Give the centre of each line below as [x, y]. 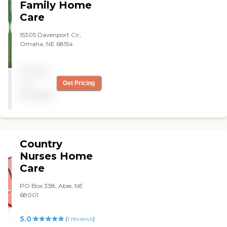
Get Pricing [79, 83]
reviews [81, 218]
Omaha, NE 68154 [47, 44]
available [38, 95]
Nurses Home [56, 156]
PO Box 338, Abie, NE [52, 185]
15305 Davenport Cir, [51, 34]
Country [41, 144]
